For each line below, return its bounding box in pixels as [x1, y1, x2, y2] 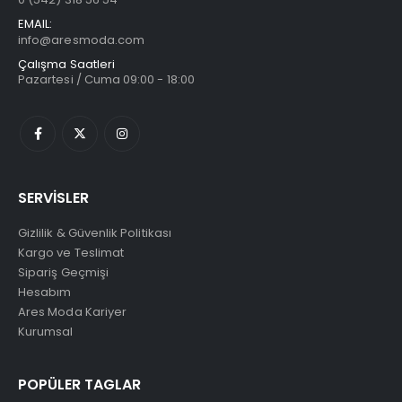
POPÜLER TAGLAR [18, 373, 141, 395]
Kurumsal [18, 322, 74, 340]
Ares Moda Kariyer [18, 302, 127, 320]
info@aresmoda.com [18, 31, 145, 48]
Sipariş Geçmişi [18, 263, 109, 281]
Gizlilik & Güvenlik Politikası [18, 223, 171, 241]
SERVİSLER [18, 187, 89, 208]
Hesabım [18, 283, 72, 301]
